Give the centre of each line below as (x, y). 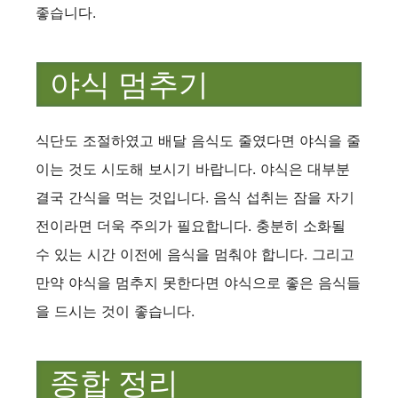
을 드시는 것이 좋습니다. (115, 310)
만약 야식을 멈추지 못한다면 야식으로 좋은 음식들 (198, 282)
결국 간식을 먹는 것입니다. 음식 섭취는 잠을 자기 (195, 197)
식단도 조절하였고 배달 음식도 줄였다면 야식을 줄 (198, 140)
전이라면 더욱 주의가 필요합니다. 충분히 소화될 (191, 225)
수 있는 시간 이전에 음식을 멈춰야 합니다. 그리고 (195, 254)
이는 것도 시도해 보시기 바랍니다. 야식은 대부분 (193, 168)
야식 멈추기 (129, 85)
